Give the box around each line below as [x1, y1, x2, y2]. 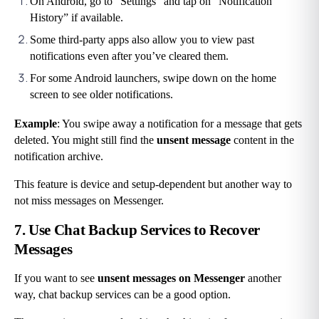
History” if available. [30, 11, 123, 24]
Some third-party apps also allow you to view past [30, 33, 254, 46]
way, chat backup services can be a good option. [14, 288, 231, 301]
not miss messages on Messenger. [14, 194, 164, 207]
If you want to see [14, 272, 95, 285]
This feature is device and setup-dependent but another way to [14, 178, 292, 191]
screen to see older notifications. [30, 88, 173, 101]
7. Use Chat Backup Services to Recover [14, 221, 261, 239]
